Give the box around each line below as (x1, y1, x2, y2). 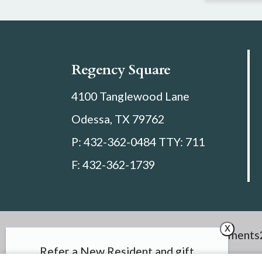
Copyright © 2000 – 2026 (68, 228, 199, 242)
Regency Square (71, 60, 171, 80)
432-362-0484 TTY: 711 (84, 135, 205, 149)
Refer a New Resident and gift (40, 244, 194, 258)
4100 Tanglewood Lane (71, 89, 190, 104)
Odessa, (71, 112, 115, 126)
